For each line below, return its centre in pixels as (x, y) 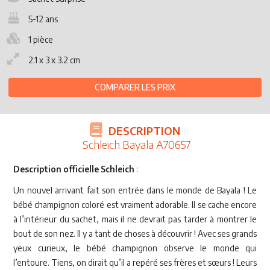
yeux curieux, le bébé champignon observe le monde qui (135, 248)
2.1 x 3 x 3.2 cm (54, 60)
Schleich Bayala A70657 (137, 144)
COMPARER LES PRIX (135, 87)
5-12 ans (43, 19)
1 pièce (41, 39)
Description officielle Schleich (74, 169)
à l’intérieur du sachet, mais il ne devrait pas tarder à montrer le (135, 219)
